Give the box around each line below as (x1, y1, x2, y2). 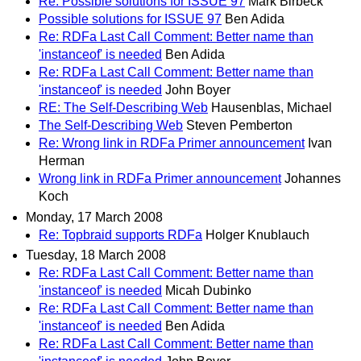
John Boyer (165, 83, 230, 98)
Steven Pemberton (186, 118, 293, 133)
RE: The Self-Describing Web (39, 101, 208, 115)
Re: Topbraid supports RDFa (39, 227, 202, 242)
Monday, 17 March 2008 (26, 210, 163, 224)
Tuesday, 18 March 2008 (26, 247, 166, 262)
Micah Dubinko (165, 283, 251, 297)
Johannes (284, 172, 341, 186)
